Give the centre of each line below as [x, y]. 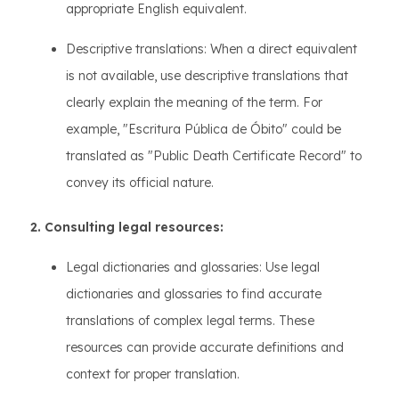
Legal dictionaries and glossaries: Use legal [193, 267]
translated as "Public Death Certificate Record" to [214, 155]
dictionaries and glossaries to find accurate [194, 293]
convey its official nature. [140, 182]
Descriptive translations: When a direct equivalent [212, 49]
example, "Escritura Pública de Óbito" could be [204, 129]
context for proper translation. [153, 374]
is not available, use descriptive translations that [207, 75]
